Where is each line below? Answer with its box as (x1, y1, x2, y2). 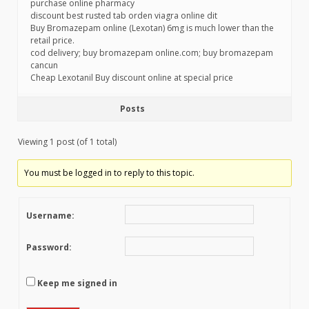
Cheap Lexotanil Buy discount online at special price (30, 72, 233, 83)
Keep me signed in (37, 277, 117, 290)
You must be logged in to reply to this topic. (24, 167, 195, 179)
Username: (26, 210, 74, 221)
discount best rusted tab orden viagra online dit (30, 10, 217, 21)
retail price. (30, 34, 74, 46)
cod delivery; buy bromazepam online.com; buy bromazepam (30, 47, 273, 59)
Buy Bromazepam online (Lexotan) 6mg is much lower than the (30, 22, 274, 34)
